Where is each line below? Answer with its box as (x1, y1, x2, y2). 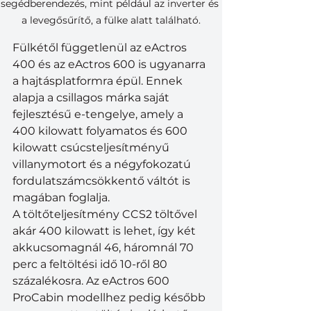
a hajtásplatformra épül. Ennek (12, 74, 185, 88)
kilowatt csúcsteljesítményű (12, 141, 172, 155)
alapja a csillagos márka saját (12, 91, 172, 105)
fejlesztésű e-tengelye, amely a (12, 108, 186, 121)
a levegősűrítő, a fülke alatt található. (22, 14, 201, 27)
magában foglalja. (12, 191, 112, 205)
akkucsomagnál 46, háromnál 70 (12, 241, 196, 255)
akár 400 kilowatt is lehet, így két (12, 224, 199, 238)
